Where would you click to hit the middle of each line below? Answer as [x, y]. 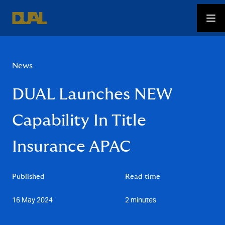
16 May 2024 [32, 200]
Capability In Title [79, 121]
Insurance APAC [71, 147]
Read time [143, 177]
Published [28, 177]
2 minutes [141, 200]
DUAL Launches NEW [92, 94]
